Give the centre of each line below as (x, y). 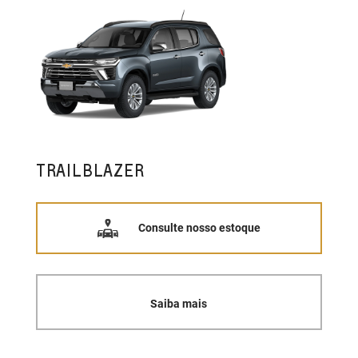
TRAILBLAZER (90, 170)
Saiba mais (179, 304)
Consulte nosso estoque (200, 228)
